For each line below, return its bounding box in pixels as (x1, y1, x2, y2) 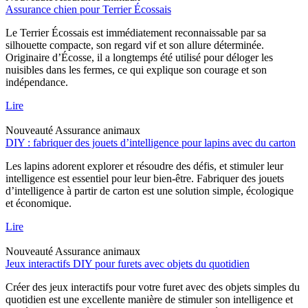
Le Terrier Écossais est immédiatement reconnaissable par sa (5, 26, 266, 38)
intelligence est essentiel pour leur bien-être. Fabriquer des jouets (5, 172, 284, 184)
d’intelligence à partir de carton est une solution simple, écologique (5, 184, 294, 197)
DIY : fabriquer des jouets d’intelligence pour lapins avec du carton (5, 136, 296, 148)
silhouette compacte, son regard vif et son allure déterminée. (5, 38, 264, 51)
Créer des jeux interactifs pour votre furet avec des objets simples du (5, 280, 300, 293)
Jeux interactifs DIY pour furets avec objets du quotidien (5, 257, 250, 269)
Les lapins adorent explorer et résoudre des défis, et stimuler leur (5, 159, 283, 172)
